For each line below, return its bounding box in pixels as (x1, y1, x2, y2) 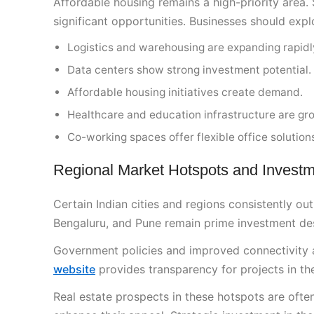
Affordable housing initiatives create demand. (67, 86, 303, 100)
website (53, 262, 95, 277)
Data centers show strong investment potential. (67, 63, 311, 77)
